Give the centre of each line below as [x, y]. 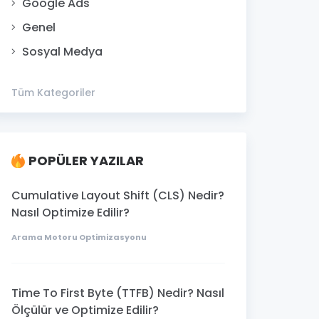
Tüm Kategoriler [53, 92]
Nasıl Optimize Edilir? [70, 212]
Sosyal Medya [62, 51]
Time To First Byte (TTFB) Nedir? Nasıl [118, 293]
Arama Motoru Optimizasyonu [79, 237]
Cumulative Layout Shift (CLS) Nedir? [118, 195]
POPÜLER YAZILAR [86, 160]
